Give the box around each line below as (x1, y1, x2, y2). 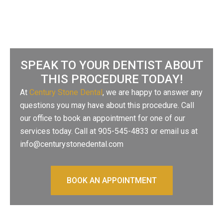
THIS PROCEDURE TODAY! (40, 72, 183, 86)
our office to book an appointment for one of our (20, 113, 185, 123)
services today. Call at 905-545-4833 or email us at (20, 126, 198, 136)
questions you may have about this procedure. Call (20, 100, 194, 110)
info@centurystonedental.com (20, 139, 123, 149)
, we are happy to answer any (103, 87, 203, 97)
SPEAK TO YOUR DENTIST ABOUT (20, 58, 203, 72)
